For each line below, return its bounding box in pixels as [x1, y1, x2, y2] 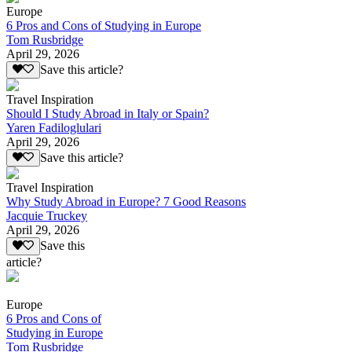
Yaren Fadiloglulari [6, 121, 101, 135]
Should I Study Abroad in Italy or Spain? [6, 107, 209, 121]
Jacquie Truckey [6, 209, 87, 223]
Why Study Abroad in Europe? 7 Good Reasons [6, 195, 246, 209]
